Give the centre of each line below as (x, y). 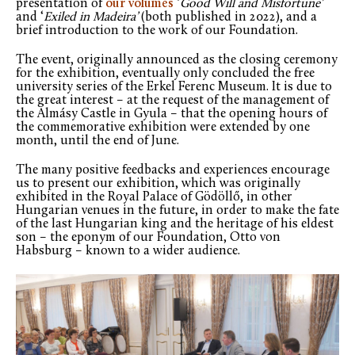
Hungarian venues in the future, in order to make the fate (177, 211)
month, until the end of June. (97, 141)
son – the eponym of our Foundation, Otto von (148, 238)
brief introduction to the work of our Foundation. (157, 31)
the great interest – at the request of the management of (172, 101)
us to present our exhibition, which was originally (158, 184)
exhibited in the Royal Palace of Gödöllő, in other (154, 198)
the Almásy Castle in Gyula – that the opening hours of (172, 115)
